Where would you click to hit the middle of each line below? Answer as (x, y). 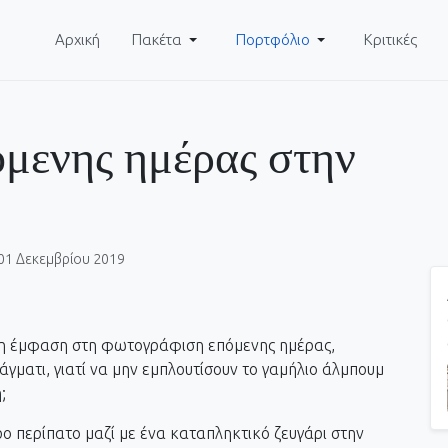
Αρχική (78, 39)
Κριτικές (391, 39)
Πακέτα (157, 39)
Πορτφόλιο (273, 39)
